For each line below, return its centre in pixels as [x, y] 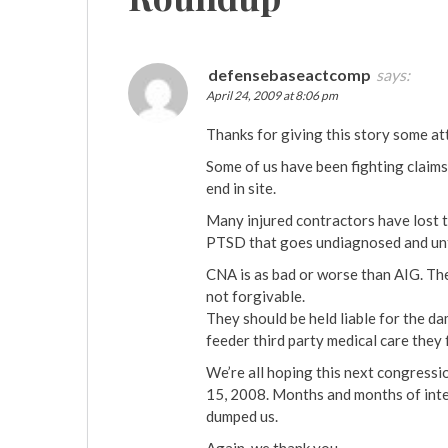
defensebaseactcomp [289, 75]
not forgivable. [255, 296]
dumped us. [242, 416]
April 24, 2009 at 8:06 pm [272, 96]
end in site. [241, 188]
